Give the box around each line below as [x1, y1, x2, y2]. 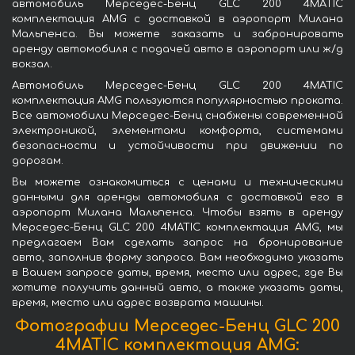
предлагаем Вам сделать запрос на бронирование [12, 236, 343, 248]
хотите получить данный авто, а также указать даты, [12, 281, 343, 293]
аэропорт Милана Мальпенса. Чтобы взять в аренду [12, 206, 343, 218]
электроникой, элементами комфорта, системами [12, 124, 343, 136]
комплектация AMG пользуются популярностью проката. [12, 94, 343, 106]
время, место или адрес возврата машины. [12, 296, 264, 308]
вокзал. [12, 58, 52, 70]
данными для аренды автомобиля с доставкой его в [12, 191, 343, 203]
